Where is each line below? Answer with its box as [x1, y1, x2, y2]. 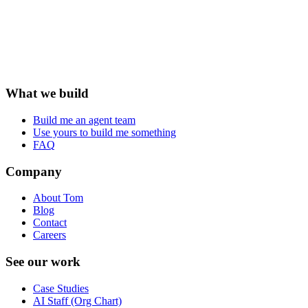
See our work [5, 254, 80, 269]
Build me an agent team [33, 113, 135, 126]
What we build [5, 86, 89, 101]
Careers [33, 229, 66, 241]
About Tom [33, 192, 83, 204]
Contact [33, 217, 67, 229]
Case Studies [33, 282, 89, 294]
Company [5, 164, 62, 179]
